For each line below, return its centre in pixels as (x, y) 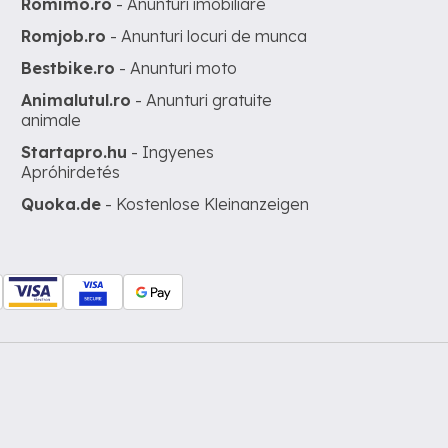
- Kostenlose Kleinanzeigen (205, 204)
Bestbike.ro (68, 68)
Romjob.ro (64, 36)
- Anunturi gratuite (202, 100)
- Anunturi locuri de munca (207, 36)
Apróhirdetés (71, 172)
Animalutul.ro (76, 100)
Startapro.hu (74, 152)
